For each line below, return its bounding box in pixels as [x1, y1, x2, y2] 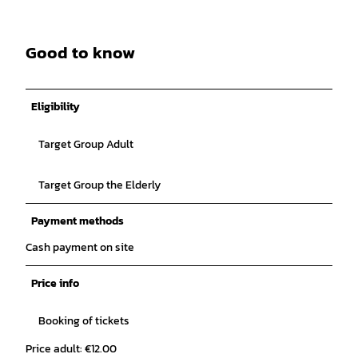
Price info [31, 274, 79, 292]
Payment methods [31, 212, 124, 229]
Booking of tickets [38, 312, 129, 329]
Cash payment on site [26, 238, 134, 256]
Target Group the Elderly [38, 176, 161, 193]
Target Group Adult [38, 135, 133, 153]
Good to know [26, 40, 135, 66]
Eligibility [31, 97, 80, 115]
